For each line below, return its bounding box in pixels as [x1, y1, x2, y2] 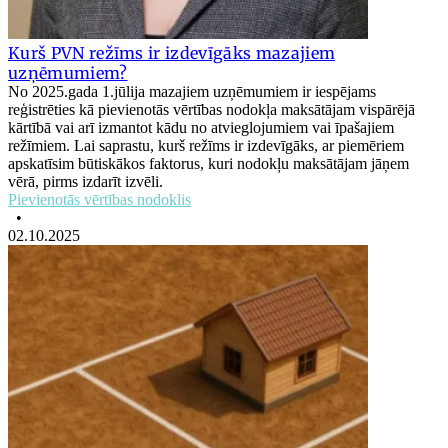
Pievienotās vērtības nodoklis [8, 191, 191, 209]
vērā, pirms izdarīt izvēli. [8, 173, 163, 191]
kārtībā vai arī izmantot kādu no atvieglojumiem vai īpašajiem [8, 119, 394, 137]
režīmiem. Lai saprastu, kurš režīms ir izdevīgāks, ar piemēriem [8, 137, 404, 155]
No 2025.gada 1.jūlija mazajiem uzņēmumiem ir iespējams [8, 83, 376, 101]
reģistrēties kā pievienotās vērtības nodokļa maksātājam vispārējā [8, 101, 415, 119]
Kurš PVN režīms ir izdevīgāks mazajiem [8, 43, 336, 64]
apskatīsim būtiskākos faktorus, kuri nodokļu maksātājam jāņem [8, 155, 409, 173]
